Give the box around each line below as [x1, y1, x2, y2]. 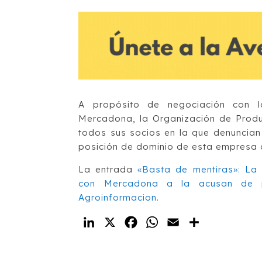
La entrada [78, 163, 138, 175]
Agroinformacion [78, 191, 157, 203]
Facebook [139, 216, 189, 228]
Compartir [202, 216, 253, 228]
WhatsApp [160, 216, 212, 228]
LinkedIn [97, 216, 140, 228]
